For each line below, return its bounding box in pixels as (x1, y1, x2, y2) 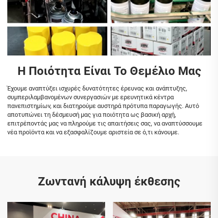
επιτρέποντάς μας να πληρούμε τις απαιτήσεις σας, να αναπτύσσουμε (7, 119, 202, 127)
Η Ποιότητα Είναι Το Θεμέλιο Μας (17, 64, 201, 78)
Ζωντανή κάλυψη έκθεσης (38, 174, 180, 188)
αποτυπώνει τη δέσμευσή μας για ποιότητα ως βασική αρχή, (7, 110, 176, 118)
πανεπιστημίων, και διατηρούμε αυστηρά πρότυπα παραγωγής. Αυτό (7, 102, 199, 109)
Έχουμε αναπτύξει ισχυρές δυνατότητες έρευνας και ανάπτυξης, (7, 84, 187, 92)
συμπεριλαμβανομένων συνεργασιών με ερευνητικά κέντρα (7, 93, 174, 101)
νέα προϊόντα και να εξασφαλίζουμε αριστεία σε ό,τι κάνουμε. (7, 128, 179, 136)
